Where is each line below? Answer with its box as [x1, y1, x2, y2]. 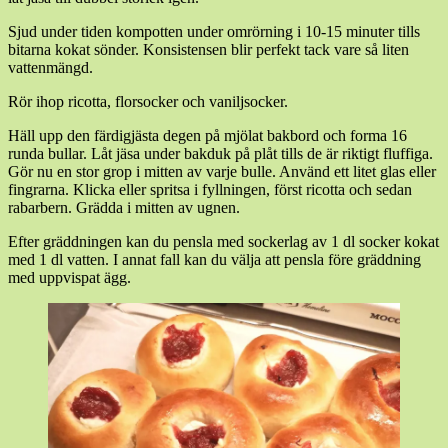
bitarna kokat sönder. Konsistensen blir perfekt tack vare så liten [8, 41, 409, 59]
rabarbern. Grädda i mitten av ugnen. [8, 199, 240, 217]
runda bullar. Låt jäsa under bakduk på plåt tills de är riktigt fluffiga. [8, 145, 433, 163]
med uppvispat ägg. [8, 269, 131, 287]
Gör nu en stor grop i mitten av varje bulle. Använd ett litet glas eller [8, 163, 436, 181]
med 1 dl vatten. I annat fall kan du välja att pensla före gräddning [8, 251, 421, 269]
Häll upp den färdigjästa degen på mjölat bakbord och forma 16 [8, 127, 407, 145]
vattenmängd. [8, 59, 93, 77]
